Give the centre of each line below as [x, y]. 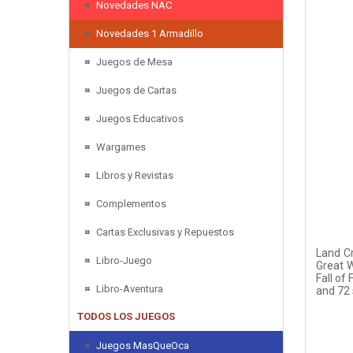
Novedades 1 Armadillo [150, 33]
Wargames [121, 147]
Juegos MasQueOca [143, 345]
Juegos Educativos [140, 118]
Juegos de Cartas [136, 90]
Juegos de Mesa [134, 61]
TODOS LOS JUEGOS [126, 316]
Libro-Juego [124, 260]
